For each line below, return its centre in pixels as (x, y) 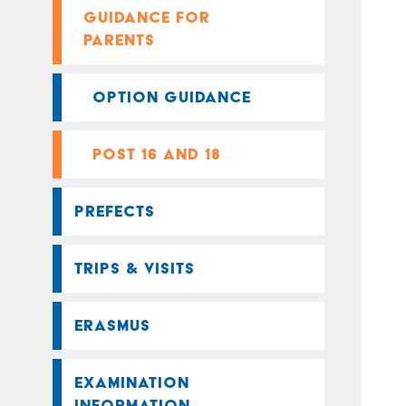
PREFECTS (115, 211)
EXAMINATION (132, 382)
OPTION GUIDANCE (172, 97)
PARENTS (119, 40)
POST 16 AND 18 (157, 154)
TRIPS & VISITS (135, 268)
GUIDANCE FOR (147, 17)
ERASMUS (112, 325)
